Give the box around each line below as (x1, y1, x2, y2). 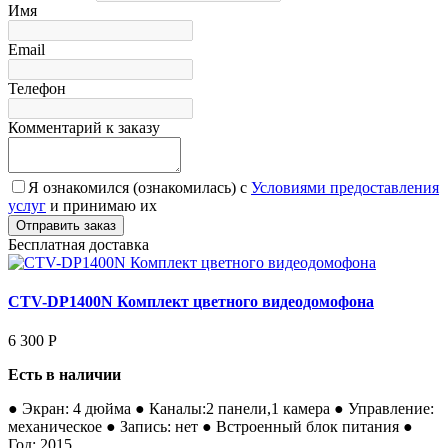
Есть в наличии (8, 366, 121, 384)
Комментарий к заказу (8, 118, 160, 136)
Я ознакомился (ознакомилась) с (28, 178, 251, 196)
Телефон (8, 79, 66, 97)
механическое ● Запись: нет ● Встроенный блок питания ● (8, 418, 413, 436)
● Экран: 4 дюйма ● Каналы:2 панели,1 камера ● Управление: (8, 400, 434, 418)
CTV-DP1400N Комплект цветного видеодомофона (8, 293, 374, 311)
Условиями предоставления (251, 178, 439, 196)
